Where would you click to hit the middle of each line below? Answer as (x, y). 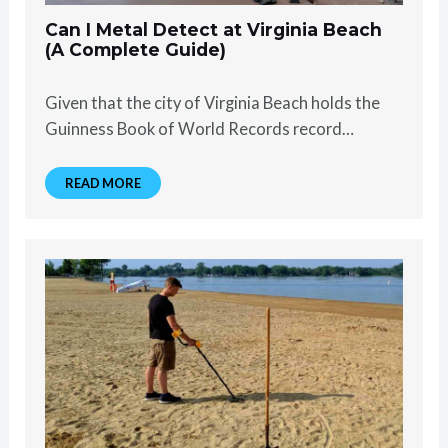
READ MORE (103, 182)
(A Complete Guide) (136, 49)
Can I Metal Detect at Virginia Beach (214, 29)
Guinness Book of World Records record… (200, 128)
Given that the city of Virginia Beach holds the (213, 102)
